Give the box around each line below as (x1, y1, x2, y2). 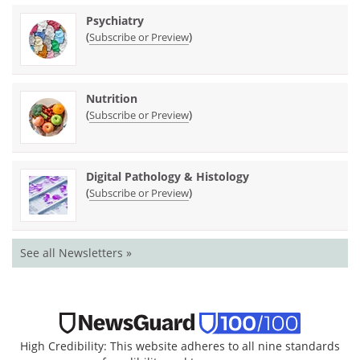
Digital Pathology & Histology (86, 168, 249, 184)
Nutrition (86, 90, 137, 106)
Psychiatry (86, 12, 144, 28)
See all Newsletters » (20, 244, 132, 260)
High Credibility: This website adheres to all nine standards (20, 338, 340, 354)
